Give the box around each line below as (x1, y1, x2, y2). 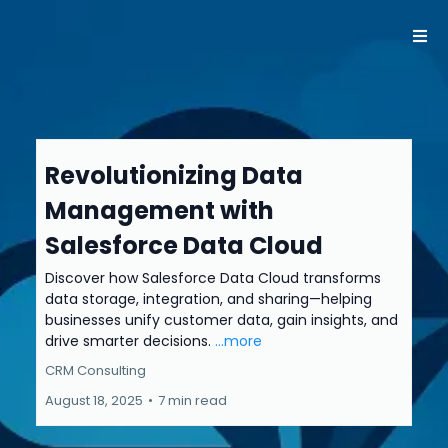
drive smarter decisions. (45, 331, 215, 351)
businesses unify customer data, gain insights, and (45, 310, 398, 330)
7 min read (158, 391, 227, 410)
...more (215, 331, 262, 351)
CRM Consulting (45, 361, 146, 380)
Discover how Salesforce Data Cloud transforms (45, 268, 381, 288)
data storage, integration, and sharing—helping (45, 289, 372, 309)
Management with (45, 194, 274, 227)
